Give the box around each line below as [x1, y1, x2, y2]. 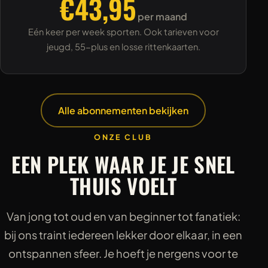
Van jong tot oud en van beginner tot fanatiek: [6, 209, 240, 223]
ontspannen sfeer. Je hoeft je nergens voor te [8, 246, 239, 260]
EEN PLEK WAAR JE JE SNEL [11, 148, 235, 180]
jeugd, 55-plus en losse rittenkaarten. [46, 41, 200, 53]
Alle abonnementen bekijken [58, 104, 189, 117]
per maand [135, 10, 187, 23]
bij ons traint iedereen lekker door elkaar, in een [4, 227, 243, 242]
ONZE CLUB [94, 132, 153, 142]
